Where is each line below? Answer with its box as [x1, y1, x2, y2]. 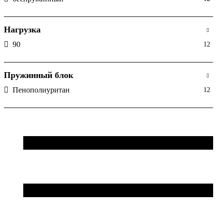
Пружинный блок [4, 70, 73, 80]
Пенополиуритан [13, 85, 70, 94]
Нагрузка [4, 24, 41, 34]
